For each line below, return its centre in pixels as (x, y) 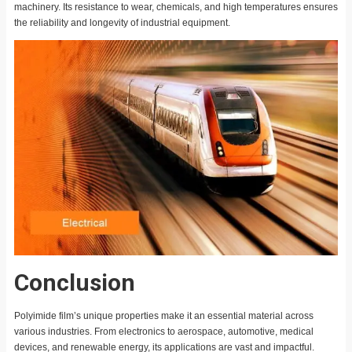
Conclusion (75, 283)
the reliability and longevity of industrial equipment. (122, 22)
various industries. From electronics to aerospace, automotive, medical (164, 332)
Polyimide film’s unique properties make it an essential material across (164, 316)
